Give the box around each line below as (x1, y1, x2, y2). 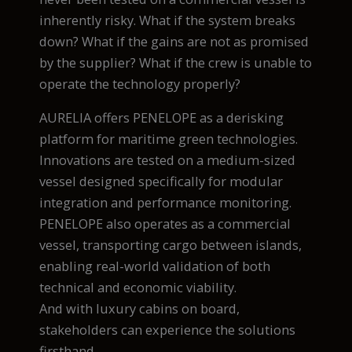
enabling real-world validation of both (39, 257, 270, 276)
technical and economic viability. (39, 278, 244, 297)
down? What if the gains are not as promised (39, 31, 309, 50)
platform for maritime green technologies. (39, 130, 298, 148)
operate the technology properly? (39, 74, 240, 93)
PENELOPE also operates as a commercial (39, 214, 291, 233)
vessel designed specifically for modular (39, 172, 283, 191)
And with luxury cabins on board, (39, 299, 240, 318)
